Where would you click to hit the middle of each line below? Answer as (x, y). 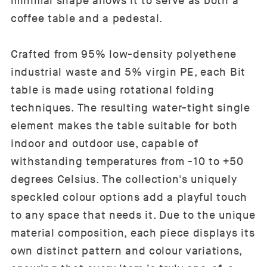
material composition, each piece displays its (133, 234)
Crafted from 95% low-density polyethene (124, 55)
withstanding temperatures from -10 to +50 (127, 162)
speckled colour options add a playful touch (129, 198)
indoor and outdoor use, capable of (105, 144)
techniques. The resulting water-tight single (131, 108)
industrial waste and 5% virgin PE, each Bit (128, 73)
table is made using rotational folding (113, 91)
